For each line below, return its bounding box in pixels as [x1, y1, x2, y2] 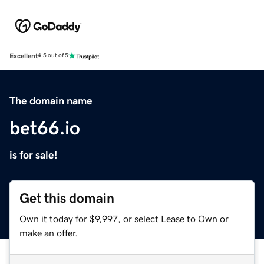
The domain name [9, 95, 93, 106]
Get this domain [19, 191, 114, 205]
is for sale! [9, 149, 58, 160]
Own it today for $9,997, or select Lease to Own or [19, 213, 229, 223]
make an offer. [19, 227, 78, 237]
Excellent [9, 52, 38, 60]
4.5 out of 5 [38, 52, 68, 59]
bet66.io [9, 118, 80, 137]
